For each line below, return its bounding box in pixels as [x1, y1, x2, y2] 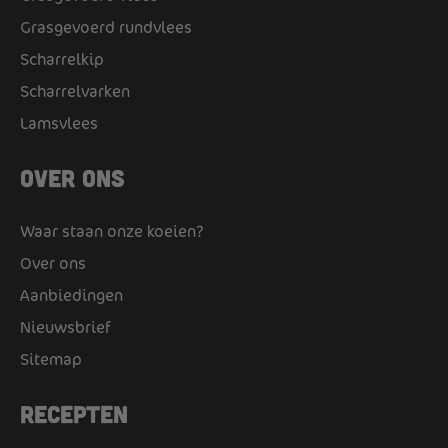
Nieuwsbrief [20, 316, 111, 338]
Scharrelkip [20, 48, 104, 70]
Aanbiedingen [20, 284, 123, 306]
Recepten [20, 398, 128, 428]
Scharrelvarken [20, 80, 130, 102]
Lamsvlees [20, 112, 98, 134]
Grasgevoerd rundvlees [20, 16, 192, 38]
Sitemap [20, 348, 82, 370]
